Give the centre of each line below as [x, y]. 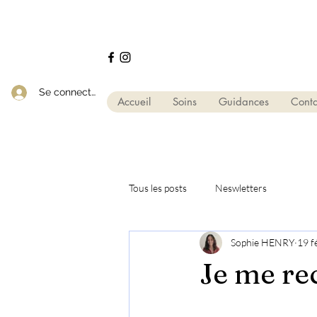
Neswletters [241, 188]
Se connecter [69, 92]
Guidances [244, 101]
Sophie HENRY [263, 243]
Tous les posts [158, 188]
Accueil [134, 101]
